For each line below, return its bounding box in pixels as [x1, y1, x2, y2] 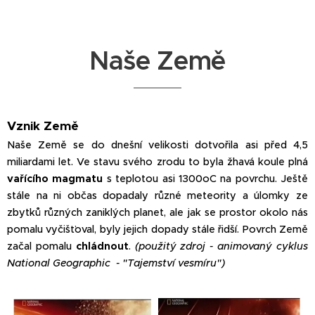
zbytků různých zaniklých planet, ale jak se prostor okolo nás [7, 206, 308, 219]
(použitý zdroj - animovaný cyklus [134, 240, 309, 253]
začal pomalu [7, 240, 76, 253]
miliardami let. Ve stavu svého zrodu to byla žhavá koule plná [7, 155, 308, 169]
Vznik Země [7, 118, 79, 134]
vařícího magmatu [7, 172, 103, 186]
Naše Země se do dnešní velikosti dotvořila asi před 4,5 [7, 139, 308, 152]
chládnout [75, 240, 129, 253]
